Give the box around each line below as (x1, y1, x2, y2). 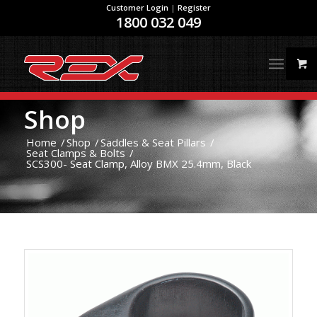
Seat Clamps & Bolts (25, 146, 125, 160)
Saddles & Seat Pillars (100, 135, 206, 149)
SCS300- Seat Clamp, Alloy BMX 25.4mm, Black (25, 156, 251, 171)
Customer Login (105, 2, 168, 13)
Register (177, 2, 211, 13)
